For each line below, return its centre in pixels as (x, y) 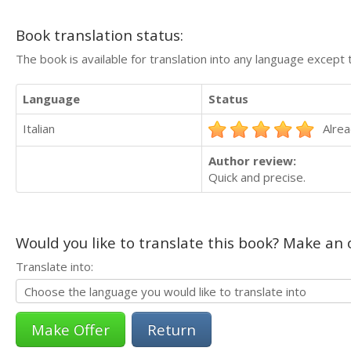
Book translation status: (100, 34)
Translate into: (54, 266)
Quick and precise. (257, 177)
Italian (39, 128)
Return (172, 329)
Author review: (252, 161)
